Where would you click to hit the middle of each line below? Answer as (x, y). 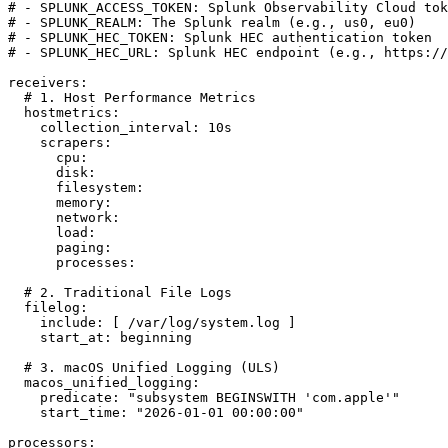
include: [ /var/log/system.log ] (152, 323)
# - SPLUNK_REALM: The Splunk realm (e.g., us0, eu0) (212, 23)
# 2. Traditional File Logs (120, 293)
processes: (72, 263)
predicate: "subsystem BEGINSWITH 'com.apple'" (204, 398)
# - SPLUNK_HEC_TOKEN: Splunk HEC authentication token (220, 38)
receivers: (48, 83)
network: (64, 218)
